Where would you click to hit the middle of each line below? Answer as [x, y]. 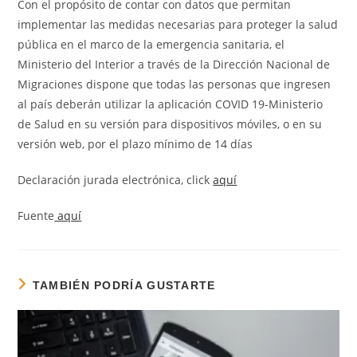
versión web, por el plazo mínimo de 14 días [135, 144]
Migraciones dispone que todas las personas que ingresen [175, 84]
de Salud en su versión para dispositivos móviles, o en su [170, 124]
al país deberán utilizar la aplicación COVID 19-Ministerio [171, 104]
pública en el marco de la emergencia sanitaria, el [151, 45]
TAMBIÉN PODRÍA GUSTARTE [124, 286]
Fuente [36, 216]
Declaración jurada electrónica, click [116, 180]
